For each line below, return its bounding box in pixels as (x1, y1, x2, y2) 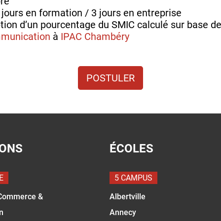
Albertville (109, 191, 146, 201)
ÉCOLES (109, 141, 153, 155)
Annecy (109, 207, 136, 217)
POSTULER (86, 72, 135, 84)
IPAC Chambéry (61, 30, 129, 42)
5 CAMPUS (114, 173, 152, 183)
